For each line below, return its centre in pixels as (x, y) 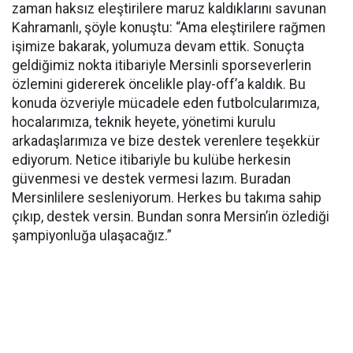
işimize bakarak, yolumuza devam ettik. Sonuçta (158, 46)
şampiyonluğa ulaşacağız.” (92, 236)
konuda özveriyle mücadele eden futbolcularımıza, (165, 103)
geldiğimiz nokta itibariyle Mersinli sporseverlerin (162, 65)
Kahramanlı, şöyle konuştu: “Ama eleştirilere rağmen (169, 28)
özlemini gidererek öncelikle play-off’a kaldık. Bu (159, 84)
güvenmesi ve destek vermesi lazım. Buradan (151, 179)
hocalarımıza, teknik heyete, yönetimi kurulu (144, 122)
